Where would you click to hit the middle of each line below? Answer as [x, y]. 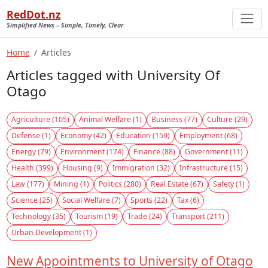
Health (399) [32, 168]
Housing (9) [83, 168]
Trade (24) [144, 217]
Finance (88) [154, 152]
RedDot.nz [33, 15]
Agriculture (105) [40, 120]
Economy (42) [83, 136]
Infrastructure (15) [211, 168]
